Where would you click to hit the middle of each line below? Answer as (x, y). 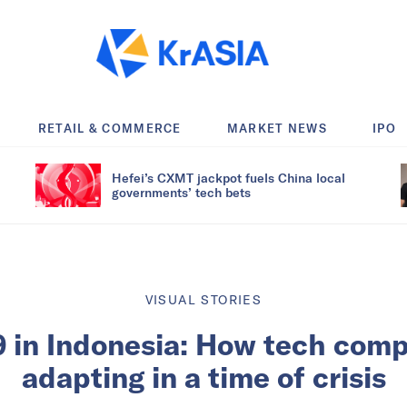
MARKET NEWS (277, 128)
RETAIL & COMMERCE (109, 128)
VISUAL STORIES (203, 299)
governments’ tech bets (181, 192)
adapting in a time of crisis (203, 377)
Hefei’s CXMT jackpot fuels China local (228, 177)
